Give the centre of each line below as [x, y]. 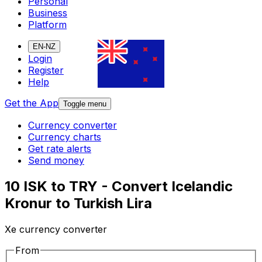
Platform [47, 25]
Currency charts [65, 137]
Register [46, 70]
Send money [56, 161]
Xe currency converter [56, 230]
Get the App [32, 103]
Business [48, 13]
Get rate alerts [60, 149]
